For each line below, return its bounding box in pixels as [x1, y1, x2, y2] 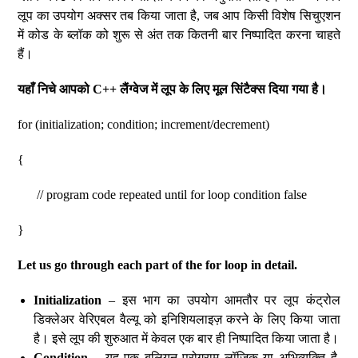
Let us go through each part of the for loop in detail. [18, 258, 298, 272]
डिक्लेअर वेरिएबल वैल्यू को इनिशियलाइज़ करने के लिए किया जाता [34, 312, 340, 326]
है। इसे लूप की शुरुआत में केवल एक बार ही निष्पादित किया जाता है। [34, 332, 340, 345]
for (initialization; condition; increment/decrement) [18, 117, 270, 131]
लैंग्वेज [120, 82, 149, 96]
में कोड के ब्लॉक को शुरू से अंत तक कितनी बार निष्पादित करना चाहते [18, 28, 340, 42]
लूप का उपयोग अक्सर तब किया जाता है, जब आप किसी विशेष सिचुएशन [18, 9, 340, 22]
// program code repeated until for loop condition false [18, 188, 308, 201]
